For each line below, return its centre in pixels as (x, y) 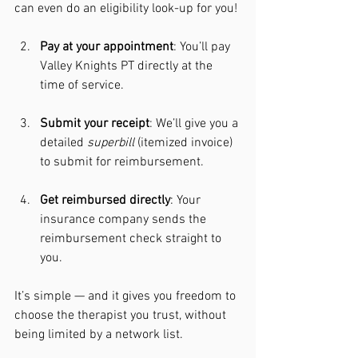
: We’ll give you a (195, 124)
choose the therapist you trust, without (122, 316)
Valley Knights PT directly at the (128, 66)
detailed (64, 143)
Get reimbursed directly (105, 201)
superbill (111, 143)
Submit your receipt (95, 124)
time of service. (82, 86)
